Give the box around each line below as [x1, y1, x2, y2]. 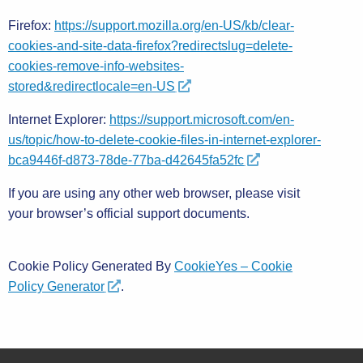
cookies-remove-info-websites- [8, 59, 184, 73]
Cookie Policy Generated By [8, 259, 174, 273]
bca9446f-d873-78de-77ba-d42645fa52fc [8, 153, 244, 167]
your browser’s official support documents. [8, 207, 250, 220]
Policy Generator [8, 280, 105, 293]
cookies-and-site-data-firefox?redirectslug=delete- [8, 39, 293, 53]
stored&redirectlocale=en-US [8, 79, 175, 93]
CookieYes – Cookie [174, 259, 293, 273]
